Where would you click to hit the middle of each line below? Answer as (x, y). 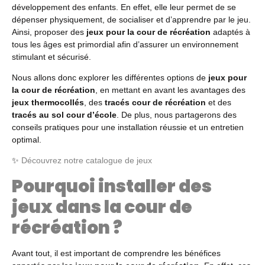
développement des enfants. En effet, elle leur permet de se (124, 7)
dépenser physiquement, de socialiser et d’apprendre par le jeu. (131, 19)
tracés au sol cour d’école (64, 115)
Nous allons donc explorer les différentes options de (110, 78)
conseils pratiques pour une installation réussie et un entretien (128, 127)
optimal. (27, 140)
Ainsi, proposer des (49, 32)
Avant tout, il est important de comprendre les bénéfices (116, 253)
